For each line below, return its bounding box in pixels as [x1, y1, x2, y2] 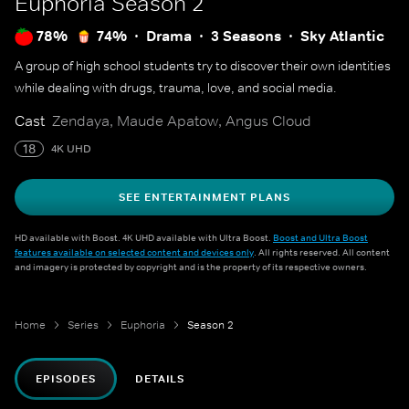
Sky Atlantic [300, 26, 384, 46]
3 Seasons [211, 26, 281, 46]
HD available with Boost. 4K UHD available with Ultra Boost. [15, 231, 273, 244]
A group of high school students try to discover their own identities [15, 58, 391, 74]
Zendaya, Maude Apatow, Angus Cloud [52, 111, 311, 130]
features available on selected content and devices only [15, 246, 254, 258]
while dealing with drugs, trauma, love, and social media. [15, 79, 337, 96]
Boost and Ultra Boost [273, 231, 368, 244]
